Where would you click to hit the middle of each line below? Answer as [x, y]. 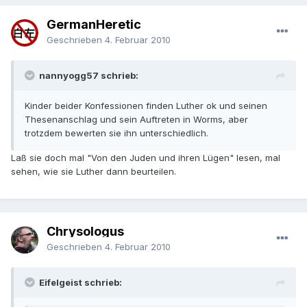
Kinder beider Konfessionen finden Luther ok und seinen [146, 106]
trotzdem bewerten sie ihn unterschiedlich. [116, 133]
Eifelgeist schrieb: [81, 283]
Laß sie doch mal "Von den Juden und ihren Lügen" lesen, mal [146, 158]
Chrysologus [85, 232]
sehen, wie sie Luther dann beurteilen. [94, 172]
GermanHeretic [94, 25]
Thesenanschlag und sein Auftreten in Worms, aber [136, 120]
